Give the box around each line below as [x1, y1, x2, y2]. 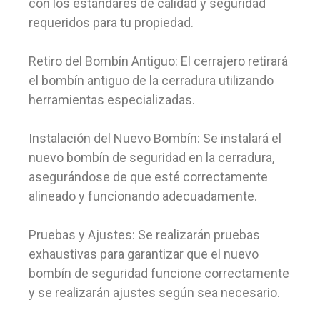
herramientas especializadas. [29, 92, 195, 107]
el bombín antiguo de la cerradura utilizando [29, 73, 274, 88]
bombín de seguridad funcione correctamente [29, 266, 289, 281]
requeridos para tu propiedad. [29, 15, 194, 30]
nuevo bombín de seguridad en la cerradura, [29, 150, 274, 165]
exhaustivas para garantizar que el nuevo [29, 246, 259, 261]
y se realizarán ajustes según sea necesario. [29, 285, 280, 300]
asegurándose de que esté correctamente [29, 169, 268, 184]
